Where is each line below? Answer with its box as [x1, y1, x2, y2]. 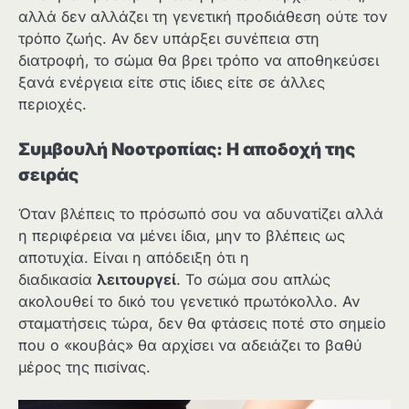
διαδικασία [18, 270, 97, 289]
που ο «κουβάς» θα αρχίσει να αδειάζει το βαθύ [18, 336, 362, 355]
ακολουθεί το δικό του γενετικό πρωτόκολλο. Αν [18, 292, 360, 311]
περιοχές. [18, 94, 87, 113]
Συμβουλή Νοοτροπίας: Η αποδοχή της [18, 139, 355, 161]
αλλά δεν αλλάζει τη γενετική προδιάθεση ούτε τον [18, 6, 387, 26]
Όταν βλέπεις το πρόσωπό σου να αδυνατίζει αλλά [18, 204, 383, 224]
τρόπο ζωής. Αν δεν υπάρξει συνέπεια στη [18, 28, 320, 47]
